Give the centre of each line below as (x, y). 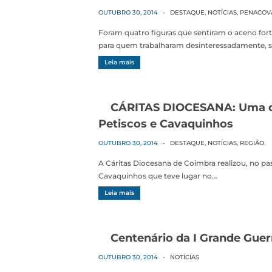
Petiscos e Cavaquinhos (166, 124)
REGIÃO (252, 143)
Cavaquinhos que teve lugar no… (158, 176)
